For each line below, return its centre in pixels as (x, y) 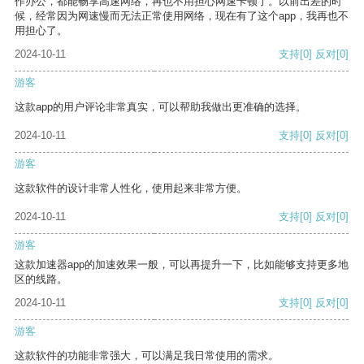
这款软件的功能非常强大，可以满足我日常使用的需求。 (147, 356)
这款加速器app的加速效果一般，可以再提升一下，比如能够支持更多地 (182, 265)
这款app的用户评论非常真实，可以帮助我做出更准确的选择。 (160, 107)
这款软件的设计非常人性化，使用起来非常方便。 (131, 188)
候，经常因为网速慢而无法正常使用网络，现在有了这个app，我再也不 (182, 16)
